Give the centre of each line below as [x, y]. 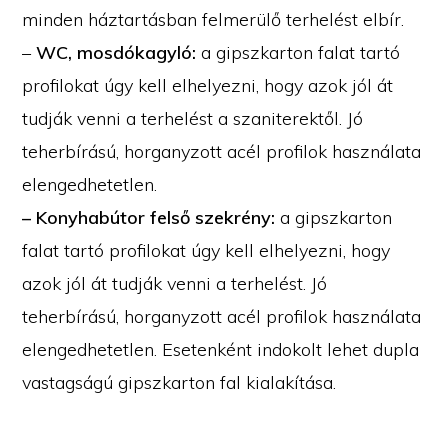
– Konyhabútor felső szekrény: [149, 218]
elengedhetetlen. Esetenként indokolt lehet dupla [221, 350]
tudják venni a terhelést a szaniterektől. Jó [193, 119]
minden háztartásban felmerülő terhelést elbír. [213, 20]
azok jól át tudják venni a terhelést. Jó [175, 284]
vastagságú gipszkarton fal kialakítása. [179, 383]
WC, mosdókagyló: [116, 53]
